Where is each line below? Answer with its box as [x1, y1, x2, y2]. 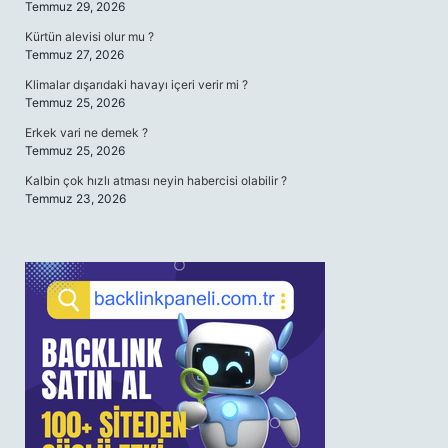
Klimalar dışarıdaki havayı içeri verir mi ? [25, 77, 248, 92]
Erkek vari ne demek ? [25, 125, 148, 140]
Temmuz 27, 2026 [25, 47, 124, 62]
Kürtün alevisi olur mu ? [25, 29, 154, 44]
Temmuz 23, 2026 [25, 191, 126, 206]
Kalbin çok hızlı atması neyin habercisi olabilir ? [25, 173, 287, 188]
